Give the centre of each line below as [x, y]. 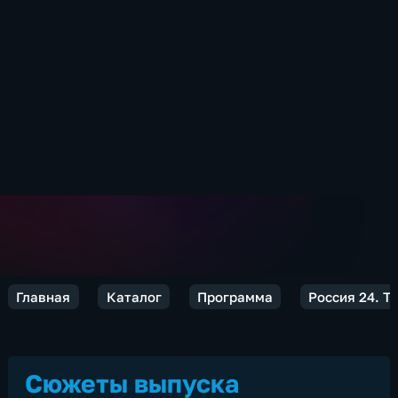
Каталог [134, 296]
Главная [44, 296]
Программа [235, 296]
